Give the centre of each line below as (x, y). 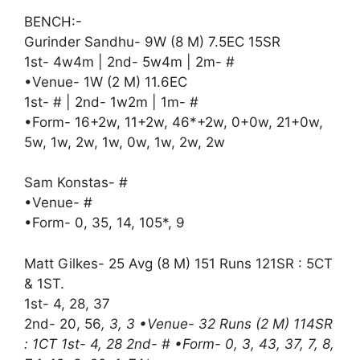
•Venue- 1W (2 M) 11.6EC (106, 82)
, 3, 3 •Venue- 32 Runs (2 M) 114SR (217, 323)
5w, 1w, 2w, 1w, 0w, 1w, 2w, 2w (125, 142)
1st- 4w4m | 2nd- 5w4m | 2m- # (129, 61)
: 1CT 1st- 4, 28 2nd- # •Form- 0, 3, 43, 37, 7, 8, (179, 344)
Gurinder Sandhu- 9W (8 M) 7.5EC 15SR (152, 41)
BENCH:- (53, 21)
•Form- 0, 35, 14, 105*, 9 (104, 223)
